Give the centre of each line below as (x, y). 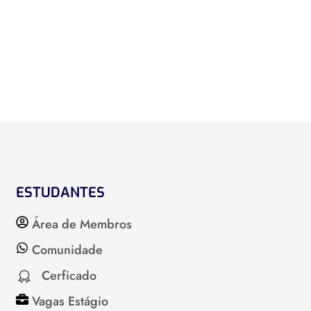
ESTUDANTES (60, 193)
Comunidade (67, 250)
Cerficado (69, 276)
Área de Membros (82, 224)
